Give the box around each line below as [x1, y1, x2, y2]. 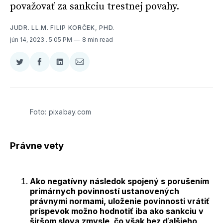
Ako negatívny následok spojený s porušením [30, 176, 209, 187]
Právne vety [10, 140, 64, 152]
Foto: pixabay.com [30, 107, 92, 116]
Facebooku [39, 81, 82, 91]
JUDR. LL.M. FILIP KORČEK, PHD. [10, 23, 114, 31]
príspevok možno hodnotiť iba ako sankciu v [30, 206, 204, 217]
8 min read [82, 35, 113, 43]
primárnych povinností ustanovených [30, 186, 179, 197]
